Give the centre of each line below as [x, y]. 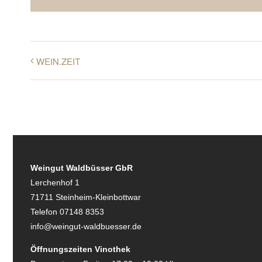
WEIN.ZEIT [58, 61]
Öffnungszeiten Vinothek [80, 249]
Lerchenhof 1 [55, 183]
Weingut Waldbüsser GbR [81, 168]
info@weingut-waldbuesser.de [86, 227]
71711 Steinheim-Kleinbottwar [85, 197]
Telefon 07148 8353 [67, 212]
